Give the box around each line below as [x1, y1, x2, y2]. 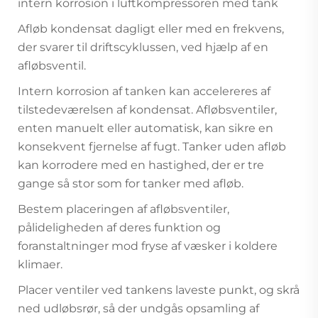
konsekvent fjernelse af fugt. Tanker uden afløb [18, 140, 286, 154]
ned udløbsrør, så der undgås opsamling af [18, 302, 259, 316]
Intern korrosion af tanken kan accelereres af [18, 84, 270, 99]
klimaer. [18, 258, 62, 272]
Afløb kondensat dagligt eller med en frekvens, [18, 22, 284, 36]
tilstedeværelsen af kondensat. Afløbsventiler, [18, 103, 277, 117]
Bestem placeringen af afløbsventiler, [18, 202, 229, 216]
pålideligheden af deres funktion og [18, 221, 221, 235]
